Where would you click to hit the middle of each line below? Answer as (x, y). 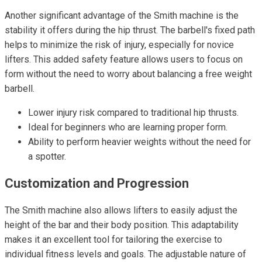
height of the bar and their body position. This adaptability (122, 225)
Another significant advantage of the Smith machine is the (122, 15)
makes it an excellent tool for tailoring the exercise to (113, 239)
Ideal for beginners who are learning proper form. (128, 127)
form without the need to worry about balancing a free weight (128, 74)
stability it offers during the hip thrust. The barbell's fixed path (130, 30)
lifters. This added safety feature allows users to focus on (124, 59)
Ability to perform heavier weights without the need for (139, 142)
